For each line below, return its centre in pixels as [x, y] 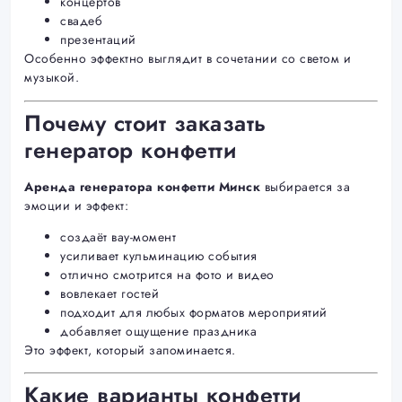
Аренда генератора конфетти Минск [142, 186]
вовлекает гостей [109, 293]
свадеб [81, 21]
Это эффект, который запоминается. [130, 350]
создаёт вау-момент [118, 236]
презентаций [98, 40]
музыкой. [52, 78]
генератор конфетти [130, 149]
